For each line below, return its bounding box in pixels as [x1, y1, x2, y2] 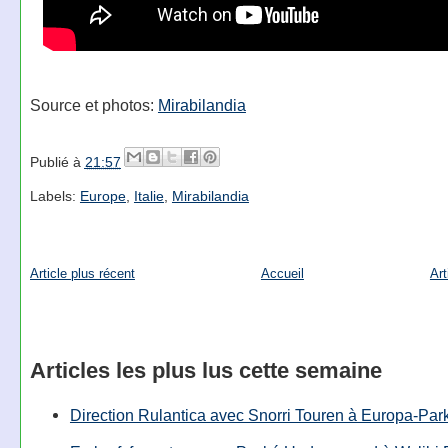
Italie [133, 188, 164, 205]
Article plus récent [29, 265, 135, 281]
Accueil [260, 265, 304, 281]
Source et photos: [29, 95, 158, 114]
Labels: [29, 188, 80, 205]
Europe [79, 188, 126, 205]
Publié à [29, 153, 85, 170]
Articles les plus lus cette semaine [29, 357, 382, 383]
